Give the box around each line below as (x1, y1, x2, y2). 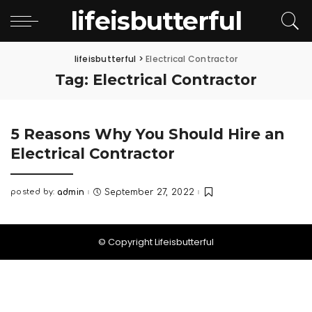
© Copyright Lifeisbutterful (98, 235, 214, 249)
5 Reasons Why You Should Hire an (10, 125, 284, 143)
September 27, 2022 (104, 187, 195, 197)
